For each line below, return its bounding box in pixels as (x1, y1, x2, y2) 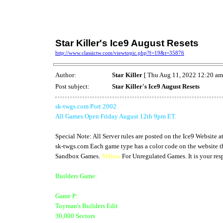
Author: (55, 71, 78, 79)
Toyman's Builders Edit (55, 202, 118, 210)
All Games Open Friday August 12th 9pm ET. (55, 112, 176, 120)
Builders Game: (55, 172, 97, 180)
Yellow (102, 152, 120, 160)
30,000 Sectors (55, 212, 95, 220)
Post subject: (55, 83, 91, 91)
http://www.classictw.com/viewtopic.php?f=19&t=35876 (55, 50, 184, 56)
